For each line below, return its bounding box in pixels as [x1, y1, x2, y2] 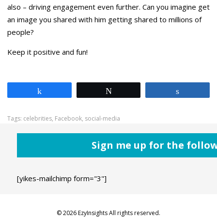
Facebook [55, 114, 82, 123]
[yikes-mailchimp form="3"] [17, 173, 107, 183]
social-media [85, 114, 120, 123]
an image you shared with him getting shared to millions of [7, 15, 201, 24]
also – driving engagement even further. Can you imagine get [7, 2, 210, 12]
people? [7, 27, 34, 37]
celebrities [23, 114, 52, 123]
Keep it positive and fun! [7, 47, 88, 57]
